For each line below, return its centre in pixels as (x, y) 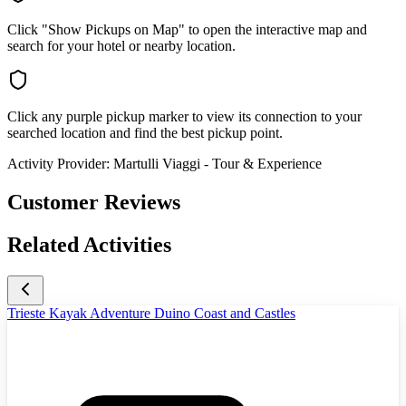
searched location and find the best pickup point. (145, 132)
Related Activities (89, 244)
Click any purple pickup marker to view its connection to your (184, 116)
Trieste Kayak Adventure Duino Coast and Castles (151, 313)
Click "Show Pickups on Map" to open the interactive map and (187, 29)
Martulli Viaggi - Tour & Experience (217, 163)
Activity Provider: (58, 163)
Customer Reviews (94, 202)
